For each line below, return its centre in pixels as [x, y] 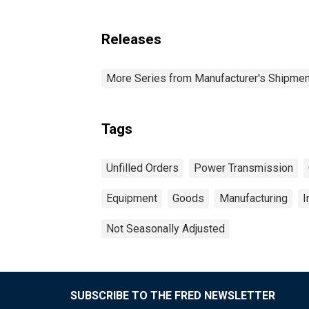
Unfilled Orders [142, 168]
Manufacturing [253, 198]
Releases [131, 39]
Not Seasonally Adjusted [166, 228]
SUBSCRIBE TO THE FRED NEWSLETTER [173, 295]
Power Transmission [243, 168]
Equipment [132, 198]
